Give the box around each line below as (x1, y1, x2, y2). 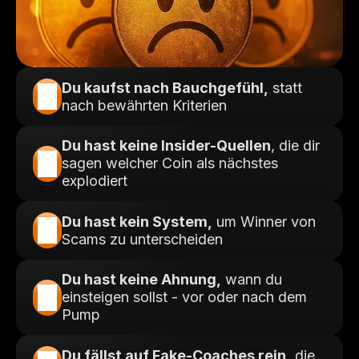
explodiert (62, 172, 127, 189)
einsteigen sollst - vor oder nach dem (62, 288, 307, 305)
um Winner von (212, 212, 316, 230)
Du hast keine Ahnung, (62, 271, 221, 288)
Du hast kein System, (62, 212, 212, 230)
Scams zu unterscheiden (62, 230, 223, 248)
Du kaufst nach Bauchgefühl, (62, 79, 268, 96)
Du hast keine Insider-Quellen (62, 137, 271, 154)
